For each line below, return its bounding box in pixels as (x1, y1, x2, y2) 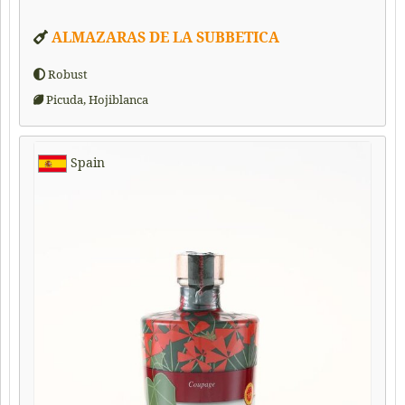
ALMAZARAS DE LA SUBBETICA (52, 26, 279, 47)
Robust (45, 65, 88, 82)
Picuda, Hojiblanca (43, 90, 148, 108)
